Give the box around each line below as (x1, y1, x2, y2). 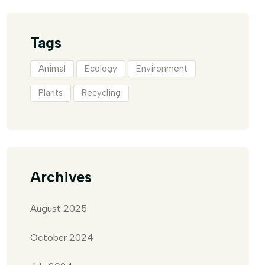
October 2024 (30, 232, 93, 243)
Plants (38, 88, 63, 98)
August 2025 (30, 203, 87, 214)
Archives (30, 168, 92, 186)
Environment (136, 63, 188, 74)
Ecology (85, 63, 117, 74)
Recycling (82, 88, 121, 98)
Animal (38, 63, 66, 74)
